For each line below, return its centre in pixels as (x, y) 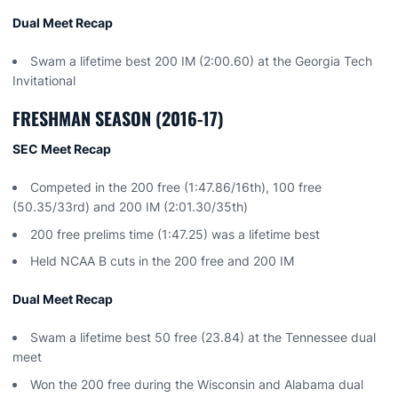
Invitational (44, 80)
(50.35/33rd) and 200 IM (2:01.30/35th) (130, 206)
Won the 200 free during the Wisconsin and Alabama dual (197, 384)
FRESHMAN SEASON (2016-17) (118, 118)
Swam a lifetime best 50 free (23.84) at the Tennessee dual (203, 338)
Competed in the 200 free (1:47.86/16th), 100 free (176, 187)
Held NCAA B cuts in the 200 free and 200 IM (162, 261)
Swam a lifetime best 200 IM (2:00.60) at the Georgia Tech (201, 60)
